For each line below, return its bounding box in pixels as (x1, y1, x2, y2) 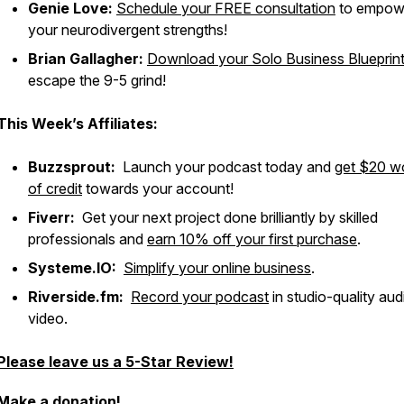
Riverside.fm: (28, 288, 124, 306)
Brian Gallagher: (28, 50, 143, 68)
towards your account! (82, 179, 234, 197)
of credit (28, 179, 82, 197)
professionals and (28, 230, 147, 248)
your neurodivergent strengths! (28, 21, 227, 39)
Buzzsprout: (28, 158, 115, 176)
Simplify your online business (124, 259, 311, 277)
